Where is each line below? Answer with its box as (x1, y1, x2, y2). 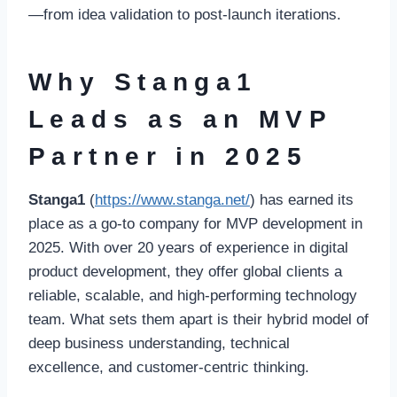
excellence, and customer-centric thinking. (28, 359, 309, 377)
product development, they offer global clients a (28, 263, 342, 281)
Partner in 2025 (28, 143, 308, 171)
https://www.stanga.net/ (95, 191, 250, 209)
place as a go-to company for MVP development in (28, 215, 362, 233)
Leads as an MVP (28, 105, 332, 134)
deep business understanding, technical (28, 335, 290, 353)
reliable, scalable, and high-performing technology (28, 287, 357, 305)
